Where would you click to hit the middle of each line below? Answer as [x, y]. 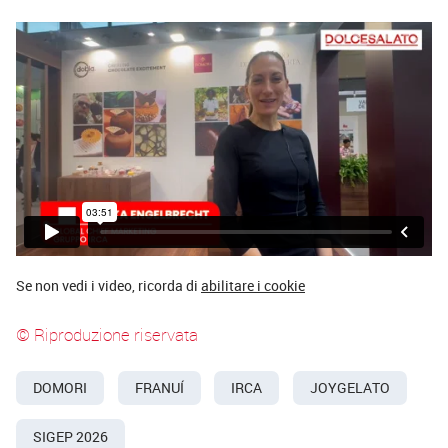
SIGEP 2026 [70, 436]
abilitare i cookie [253, 285]
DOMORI [60, 387]
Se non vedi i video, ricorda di [108, 285]
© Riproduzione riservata [107, 334]
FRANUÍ [159, 387]
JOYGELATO [349, 387]
